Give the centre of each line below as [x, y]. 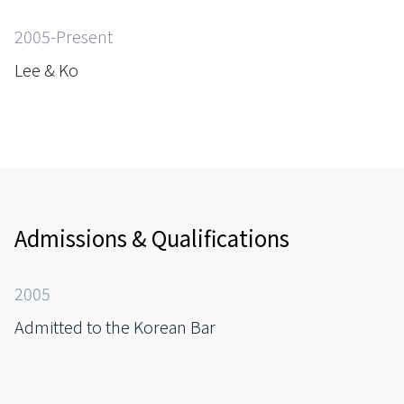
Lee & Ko [46, 69]
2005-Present [64, 36]
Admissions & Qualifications [152, 237]
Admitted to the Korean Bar [115, 326]
